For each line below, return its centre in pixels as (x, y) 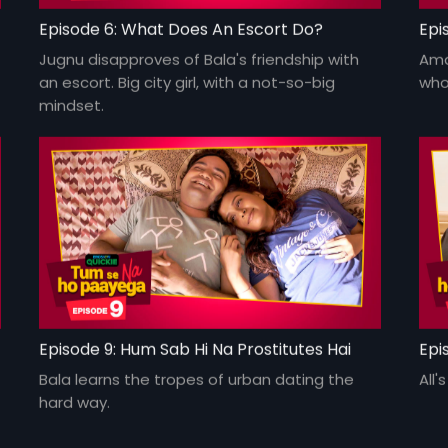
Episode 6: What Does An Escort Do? (181, 29)
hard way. (75, 402)
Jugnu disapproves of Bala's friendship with (199, 59)
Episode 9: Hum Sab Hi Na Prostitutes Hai (195, 349)
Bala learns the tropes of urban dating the (197, 379)
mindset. (72, 105)
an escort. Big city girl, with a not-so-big (187, 82)
